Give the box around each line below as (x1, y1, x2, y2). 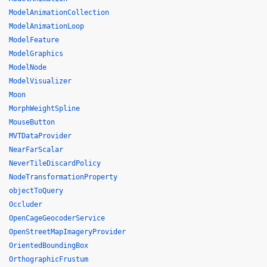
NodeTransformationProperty (9, 173, 117, 181)
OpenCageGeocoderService (9, 214, 105, 222)
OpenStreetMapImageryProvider (9, 228, 126, 236)
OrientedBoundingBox (9, 241, 88, 250)
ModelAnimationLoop (9, 22, 84, 30)
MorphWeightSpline (9, 104, 80, 113)
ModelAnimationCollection (9, 8, 109, 17)
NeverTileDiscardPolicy (9, 159, 101, 167)
